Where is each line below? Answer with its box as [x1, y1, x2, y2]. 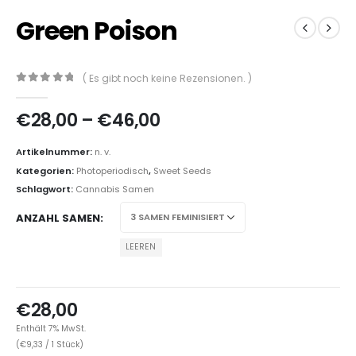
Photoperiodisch [76, 164, 149, 177]
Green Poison [16, 12, 177, 48]
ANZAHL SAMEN [16, 210, 100, 226]
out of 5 [24, 86, 86, 97]
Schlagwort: [16, 183, 75, 196]
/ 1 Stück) [43, 339, 83, 351]
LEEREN [126, 241, 157, 253]
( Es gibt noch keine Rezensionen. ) [83, 71, 253, 85]
